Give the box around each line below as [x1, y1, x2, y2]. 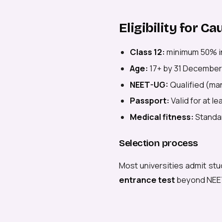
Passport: [130, 95, 170, 107]
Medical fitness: [130, 111, 194, 122]
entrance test [119, 174, 175, 185]
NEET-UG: [130, 79, 169, 90]
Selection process [119, 137, 198, 149]
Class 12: [130, 47, 166, 58]
